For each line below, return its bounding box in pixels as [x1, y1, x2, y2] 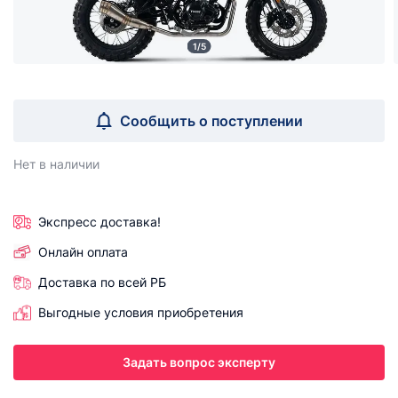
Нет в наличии [13, 156, 99, 171]
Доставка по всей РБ [38, 275, 166, 290]
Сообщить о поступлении [120, 112, 303, 130]
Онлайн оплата [38, 244, 128, 259]
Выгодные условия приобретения [38, 305, 243, 320]
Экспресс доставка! [38, 214, 161, 229]
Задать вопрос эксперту [123, 354, 275, 370]
